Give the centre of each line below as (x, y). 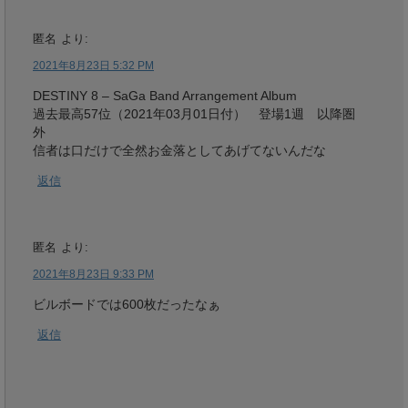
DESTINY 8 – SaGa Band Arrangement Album (165, 95)
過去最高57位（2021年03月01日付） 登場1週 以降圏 (194, 113)
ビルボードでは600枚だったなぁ (127, 304)
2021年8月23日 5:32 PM (93, 65)
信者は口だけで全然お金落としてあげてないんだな (179, 150)
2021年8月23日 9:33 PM (93, 274)
